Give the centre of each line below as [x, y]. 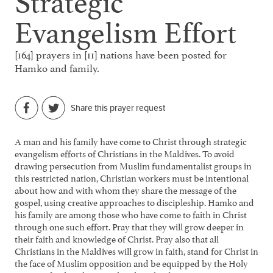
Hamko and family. [57, 67]
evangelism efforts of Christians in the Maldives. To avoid [125, 152]
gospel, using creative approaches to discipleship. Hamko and [134, 201]
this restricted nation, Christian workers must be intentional [132, 177]
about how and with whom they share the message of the [126, 189]
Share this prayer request [118, 108]
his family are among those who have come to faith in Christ [131, 213]
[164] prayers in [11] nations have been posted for [121, 53]
